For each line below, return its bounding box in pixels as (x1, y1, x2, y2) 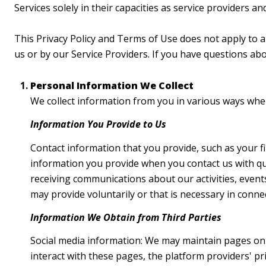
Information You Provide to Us (30, 118, 166, 131)
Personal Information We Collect (30, 78, 194, 92)
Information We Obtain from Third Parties (30, 210, 221, 224)
